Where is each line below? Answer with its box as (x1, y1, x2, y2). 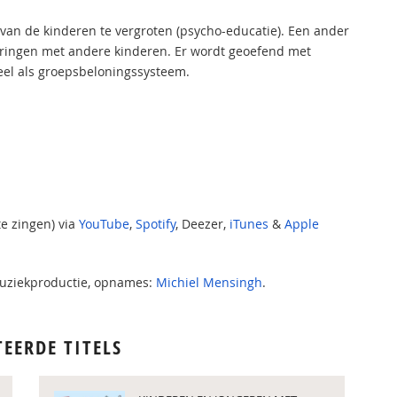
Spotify (136, 215, 175, 232)
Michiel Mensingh (156, 274, 262, 291)
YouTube (79, 215, 129, 232)
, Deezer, (175, 215, 230, 232)
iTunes (230, 215, 269, 232)
